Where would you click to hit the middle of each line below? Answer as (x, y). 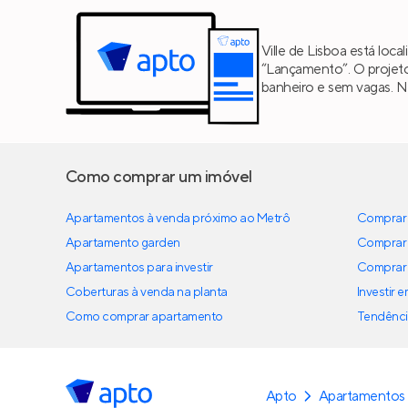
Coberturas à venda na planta (147, 293)
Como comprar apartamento (144, 317)
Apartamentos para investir (139, 268)
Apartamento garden (123, 244)
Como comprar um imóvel (159, 178)
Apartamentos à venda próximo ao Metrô (178, 219)
